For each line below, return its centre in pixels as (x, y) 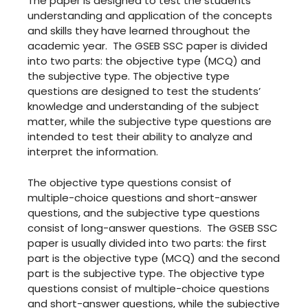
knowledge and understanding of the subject (143, 106)
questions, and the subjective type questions (144, 212)
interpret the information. (93, 152)
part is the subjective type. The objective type (146, 273)
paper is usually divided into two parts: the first (147, 243)
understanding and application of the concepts (150, 15)
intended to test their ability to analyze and (140, 136)
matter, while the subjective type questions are (150, 121)
